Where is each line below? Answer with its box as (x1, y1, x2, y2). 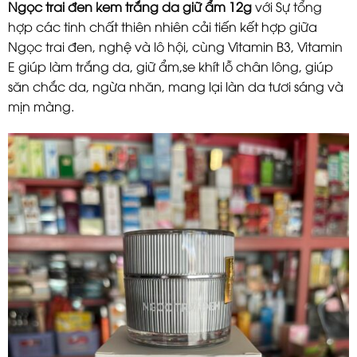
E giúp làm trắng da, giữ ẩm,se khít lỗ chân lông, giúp (8, 57, 333, 76)
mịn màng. (8, 97, 74, 116)
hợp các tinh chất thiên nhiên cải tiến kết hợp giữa (8, 18, 317, 36)
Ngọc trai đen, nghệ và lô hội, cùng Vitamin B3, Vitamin (8, 37, 343, 56)
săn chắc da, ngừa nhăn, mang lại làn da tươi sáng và (8, 77, 343, 96)
